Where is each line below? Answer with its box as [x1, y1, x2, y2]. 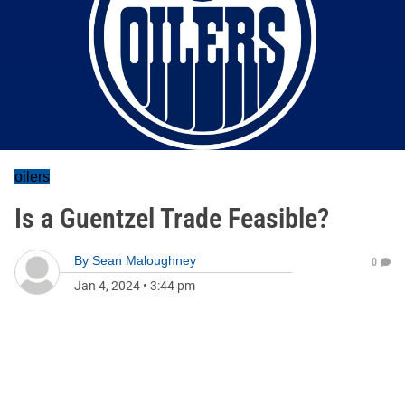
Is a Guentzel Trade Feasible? [14, 202, 329, 234]
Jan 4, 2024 [74, 278, 140, 293]
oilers [14, 169, 50, 184]
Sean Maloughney [92, 253, 196, 268]
